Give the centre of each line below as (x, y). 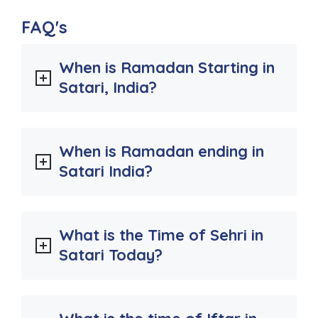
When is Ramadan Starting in (167, 67)
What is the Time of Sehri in (161, 235)
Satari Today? (111, 254)
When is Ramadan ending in (161, 151)
